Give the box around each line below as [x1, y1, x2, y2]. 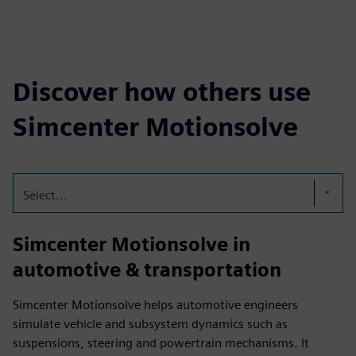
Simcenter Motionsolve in [13, 233, 250, 256]
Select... [23, 188, 68, 203]
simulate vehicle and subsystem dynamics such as [13, 316, 288, 331]
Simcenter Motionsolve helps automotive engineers [13, 297, 298, 312]
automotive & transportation [13, 258, 281, 281]
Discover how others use [13, 76, 311, 107]
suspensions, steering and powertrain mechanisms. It [13, 335, 309, 350]
